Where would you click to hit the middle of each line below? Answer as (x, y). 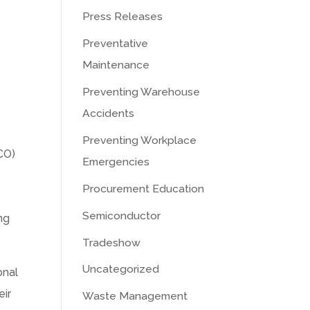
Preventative (116, 44)
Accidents (109, 113)
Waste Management (135, 296)
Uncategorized (121, 269)
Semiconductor (122, 215)
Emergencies (116, 161)
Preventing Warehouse (142, 92)
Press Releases (123, 17)
